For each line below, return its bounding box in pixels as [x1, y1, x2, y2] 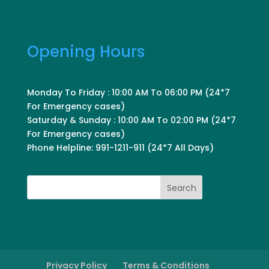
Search [166, 181, 196, 194]
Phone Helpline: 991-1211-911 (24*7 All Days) [26, 142, 214, 154]
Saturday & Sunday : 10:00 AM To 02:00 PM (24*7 [26, 114, 236, 127]
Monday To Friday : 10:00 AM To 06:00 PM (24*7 [26, 86, 230, 99]
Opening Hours [26, 41, 145, 62]
